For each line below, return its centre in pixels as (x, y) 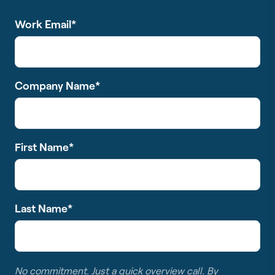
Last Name (41, 208)
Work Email (43, 24)
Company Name (55, 85)
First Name (42, 146)
